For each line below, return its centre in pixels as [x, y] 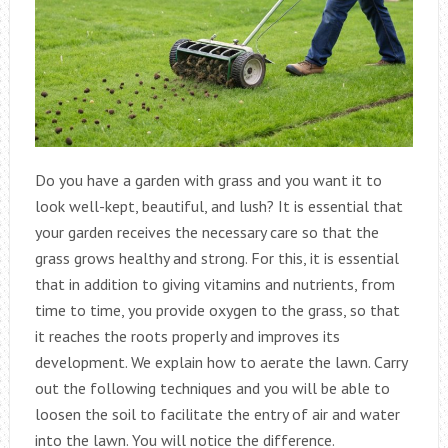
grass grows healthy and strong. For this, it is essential [216, 257]
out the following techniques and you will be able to [212, 387]
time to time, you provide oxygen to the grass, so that [217, 309]
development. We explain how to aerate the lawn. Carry [220, 361]
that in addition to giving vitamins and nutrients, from [214, 283]
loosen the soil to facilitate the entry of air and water [217, 413]
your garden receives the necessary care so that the [206, 231]
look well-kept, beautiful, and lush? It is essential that [218, 205]
